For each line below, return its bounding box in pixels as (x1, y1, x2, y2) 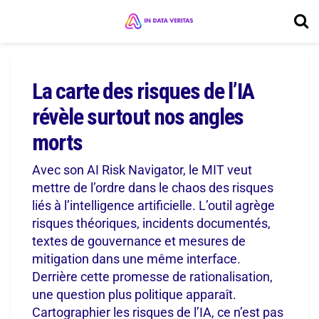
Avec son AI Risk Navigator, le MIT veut (32, 162, 252, 177)
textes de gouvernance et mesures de (32, 233, 246, 249)
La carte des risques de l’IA (32, 78, 255, 105)
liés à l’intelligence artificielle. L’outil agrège (32, 197, 275, 213)
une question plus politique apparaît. (32, 286, 236, 302)
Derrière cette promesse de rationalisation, (32, 268, 273, 284)
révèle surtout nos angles (32, 103, 244, 130)
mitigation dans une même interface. (32, 251, 241, 266)
